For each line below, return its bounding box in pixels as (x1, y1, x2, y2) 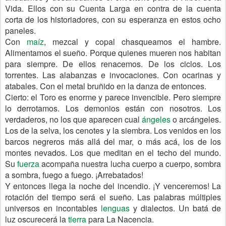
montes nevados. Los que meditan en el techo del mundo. (5, 147, 221, 158)
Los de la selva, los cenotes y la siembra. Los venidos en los (5, 125, 221, 136)
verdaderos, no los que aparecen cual (5, 114, 142, 125)
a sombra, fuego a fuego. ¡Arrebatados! (5, 169, 143, 181)
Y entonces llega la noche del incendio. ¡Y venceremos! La (5, 180, 221, 192)
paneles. (5, 25, 36, 36)
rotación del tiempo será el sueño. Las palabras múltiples (5, 191, 221, 203)
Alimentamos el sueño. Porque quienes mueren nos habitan (5, 47, 221, 59)
